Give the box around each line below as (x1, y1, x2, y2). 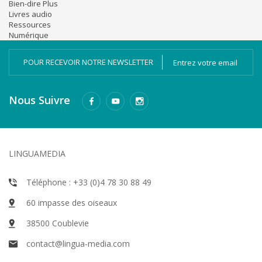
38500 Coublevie (26, 218, 89, 229)
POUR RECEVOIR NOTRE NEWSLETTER (23, 57, 153, 68)
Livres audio (9, 9, 52, 20)
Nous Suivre (9, 93, 70, 108)
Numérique (9, 30, 49, 41)
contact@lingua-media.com (26, 238, 130, 250)
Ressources (9, 19, 51, 30)
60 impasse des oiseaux (26, 197, 117, 209)
